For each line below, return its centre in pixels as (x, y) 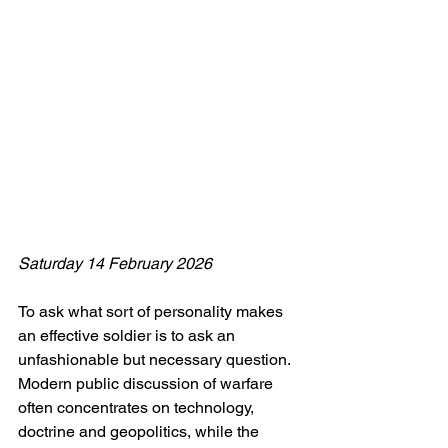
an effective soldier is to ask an (128, 335)
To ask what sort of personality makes (152, 311)
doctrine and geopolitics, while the (140, 431)
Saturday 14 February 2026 (115, 263)
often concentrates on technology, (138, 407)
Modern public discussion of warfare (147, 383)
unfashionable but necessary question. (156, 359)
